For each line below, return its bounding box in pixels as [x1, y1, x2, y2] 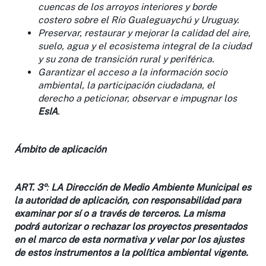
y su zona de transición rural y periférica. [38, 53, 214, 65]
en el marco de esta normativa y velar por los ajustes [14, 233, 244, 245]
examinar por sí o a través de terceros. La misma [14, 207, 225, 219]
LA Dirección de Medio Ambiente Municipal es [49, 181, 251, 193]
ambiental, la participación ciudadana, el [38, 79, 215, 91]
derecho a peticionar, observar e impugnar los [38, 92, 237, 104]
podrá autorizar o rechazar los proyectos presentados [14, 220, 247, 232]
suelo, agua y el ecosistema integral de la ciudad [38, 40, 251, 52]
